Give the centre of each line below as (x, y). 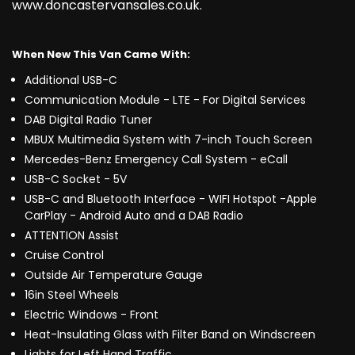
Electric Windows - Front (92, 315)
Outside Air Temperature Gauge (114, 275)
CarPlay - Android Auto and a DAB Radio (134, 216)
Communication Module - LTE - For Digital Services (165, 100)
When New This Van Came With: (101, 55)
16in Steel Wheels (72, 295)
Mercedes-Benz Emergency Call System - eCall (156, 160)
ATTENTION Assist (72, 236)
